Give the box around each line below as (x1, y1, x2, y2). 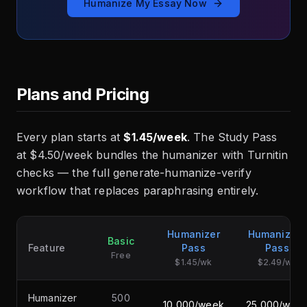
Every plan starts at (16, 130, 124, 144)
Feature (28, 241, 66, 254)
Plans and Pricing (16, 84, 149, 104)
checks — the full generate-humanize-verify (16, 165, 251, 180)
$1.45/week (123, 130, 187, 144)
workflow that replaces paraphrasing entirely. (16, 183, 259, 197)
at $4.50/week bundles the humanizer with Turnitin (16, 147, 288, 162)
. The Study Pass (186, 130, 278, 144)
